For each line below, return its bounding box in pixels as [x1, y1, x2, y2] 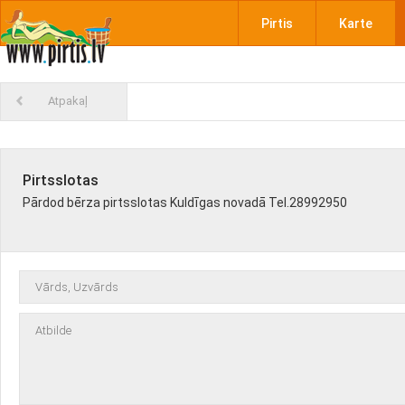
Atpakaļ [48, 94, 88, 108]
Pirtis [260, 16, 293, 31]
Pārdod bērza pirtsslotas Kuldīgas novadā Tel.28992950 [23, 195, 347, 210]
